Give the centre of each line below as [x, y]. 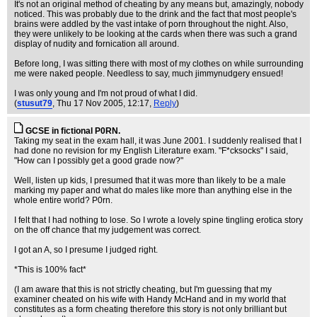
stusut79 [35, 103]
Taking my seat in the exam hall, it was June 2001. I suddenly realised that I [158, 141]
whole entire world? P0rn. [63, 200]
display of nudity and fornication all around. [97, 44]
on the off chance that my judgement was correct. [108, 230]
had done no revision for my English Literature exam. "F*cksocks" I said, [151, 151]
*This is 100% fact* [50, 270]
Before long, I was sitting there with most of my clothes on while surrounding [159, 64]
